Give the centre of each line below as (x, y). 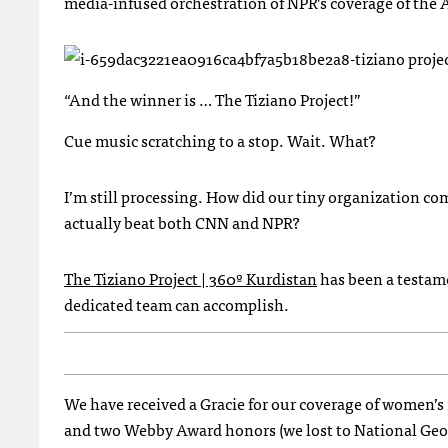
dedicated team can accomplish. (176, 304)
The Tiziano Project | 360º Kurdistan (190, 278)
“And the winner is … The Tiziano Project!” (212, 99)
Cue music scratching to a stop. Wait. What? (220, 140)
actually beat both (129, 222)
